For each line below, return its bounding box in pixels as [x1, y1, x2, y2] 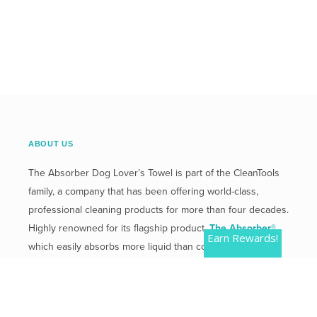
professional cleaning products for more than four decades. [28, 204, 289, 217]
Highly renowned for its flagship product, [28, 222, 209, 235]
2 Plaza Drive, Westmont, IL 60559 [105, 287, 258, 300]
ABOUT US [28, 139, 74, 148]
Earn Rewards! [207, 231, 278, 245]
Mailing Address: [28, 287, 105, 300]
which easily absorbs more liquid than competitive [28, 241, 246, 253]
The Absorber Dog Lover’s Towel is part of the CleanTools [28, 167, 279, 180]
